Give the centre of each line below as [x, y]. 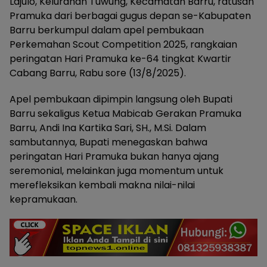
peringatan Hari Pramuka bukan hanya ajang [114, 156]
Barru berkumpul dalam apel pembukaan [107, 30]
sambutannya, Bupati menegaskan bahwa [108, 142]
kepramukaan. [44, 199]
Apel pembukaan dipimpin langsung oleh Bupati [121, 99]
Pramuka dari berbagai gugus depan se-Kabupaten [130, 15]
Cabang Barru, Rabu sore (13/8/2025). [98, 73]
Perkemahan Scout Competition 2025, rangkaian [123, 44]
